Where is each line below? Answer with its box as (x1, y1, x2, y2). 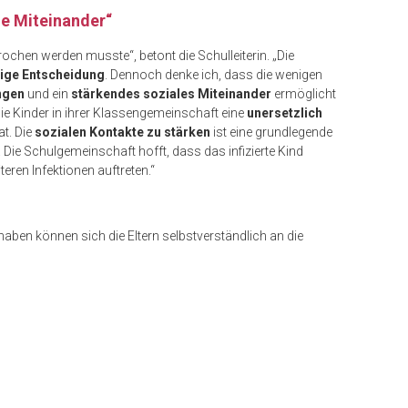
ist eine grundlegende (210, 125, 332, 140)
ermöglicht (271, 87, 336, 102)
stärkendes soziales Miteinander (71, 87, 271, 102)
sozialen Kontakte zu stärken (35, 125, 210, 140)
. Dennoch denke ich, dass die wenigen (105, 67, 322, 83)
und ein (25, 87, 71, 102)
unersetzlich (247, 106, 322, 121)
